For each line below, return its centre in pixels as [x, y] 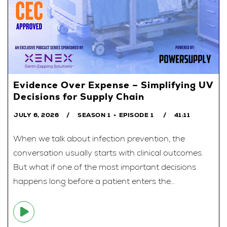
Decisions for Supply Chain [79, 96]
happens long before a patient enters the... [94, 181]
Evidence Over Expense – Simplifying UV [113, 85]
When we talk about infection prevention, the [99, 138]
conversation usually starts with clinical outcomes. [108, 153]
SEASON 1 [94, 115]
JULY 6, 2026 [36, 115]
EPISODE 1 [136, 115]
